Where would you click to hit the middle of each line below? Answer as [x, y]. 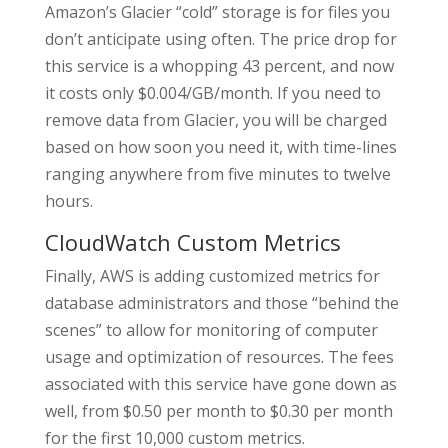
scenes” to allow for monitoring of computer [211, 330]
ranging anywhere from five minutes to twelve [217, 174]
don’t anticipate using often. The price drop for [220, 39]
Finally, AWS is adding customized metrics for [212, 276]
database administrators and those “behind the [221, 303]
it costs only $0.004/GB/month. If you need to [212, 93]
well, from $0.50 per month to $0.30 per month [218, 411]
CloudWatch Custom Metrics [192, 242]
